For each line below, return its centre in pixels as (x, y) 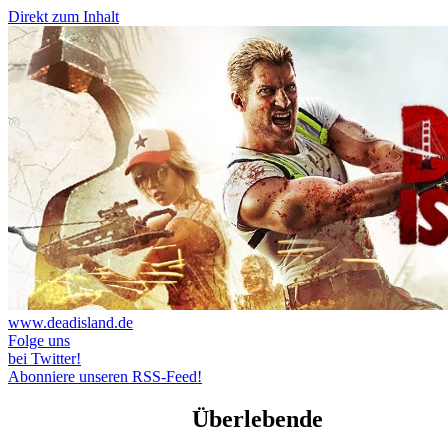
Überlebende (257, 418)
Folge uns (39, 340)
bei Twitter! (44, 358)
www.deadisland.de (70, 322)
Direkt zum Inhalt (63, 16)
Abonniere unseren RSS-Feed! (105, 376)
